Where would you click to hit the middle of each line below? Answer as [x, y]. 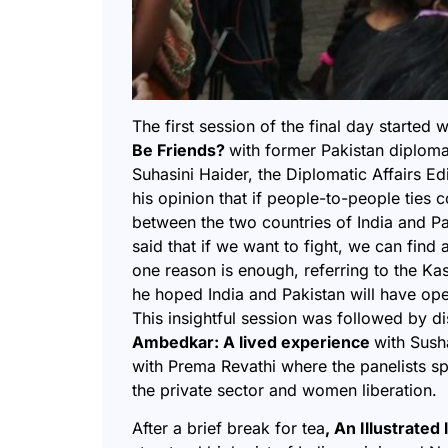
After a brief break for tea [228, 428]
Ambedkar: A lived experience [253, 342]
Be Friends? [180, 150]
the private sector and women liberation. [284, 390]
